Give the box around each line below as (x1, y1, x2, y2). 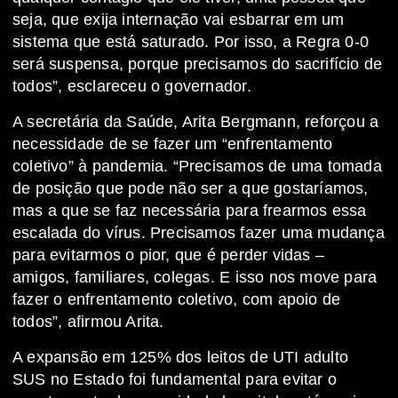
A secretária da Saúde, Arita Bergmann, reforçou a (12, 113, 379, 131)
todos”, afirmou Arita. (12, 313, 164, 331)
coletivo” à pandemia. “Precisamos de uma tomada (12, 157, 382, 176)
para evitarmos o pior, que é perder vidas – (12, 246, 325, 265)
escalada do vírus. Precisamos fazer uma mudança (12, 224, 385, 243)
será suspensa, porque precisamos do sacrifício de (12, 55, 383, 74)
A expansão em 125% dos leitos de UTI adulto (12, 348, 349, 367)
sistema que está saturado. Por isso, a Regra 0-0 (12, 33, 370, 52)
